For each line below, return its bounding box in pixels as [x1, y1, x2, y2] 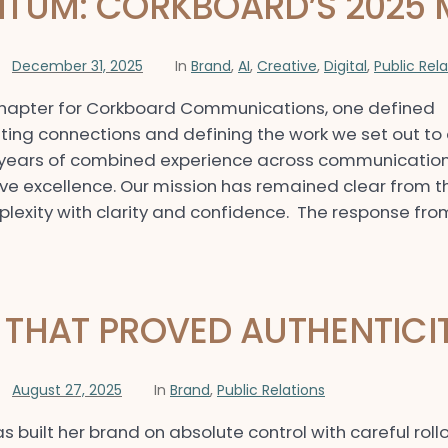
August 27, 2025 [12, 379, 122, 400]
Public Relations [217, 379, 325, 400]
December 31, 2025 [12, 56, 143, 77]
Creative [257, 56, 317, 77]
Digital [324, 56, 367, 77]
